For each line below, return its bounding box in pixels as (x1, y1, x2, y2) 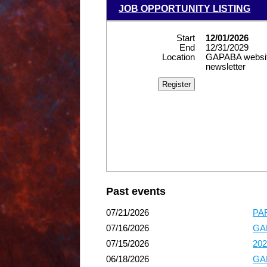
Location (162, 52, 195, 62)
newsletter (205, 62, 246, 72)
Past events (106, 185, 166, 197)
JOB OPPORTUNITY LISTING (119, 3, 251, 14)
